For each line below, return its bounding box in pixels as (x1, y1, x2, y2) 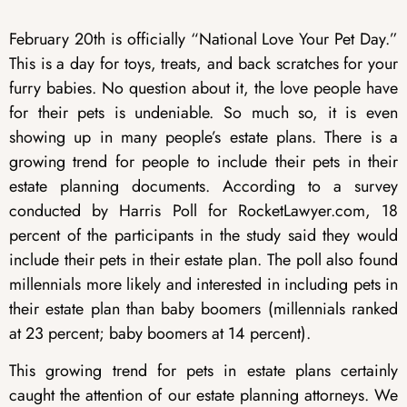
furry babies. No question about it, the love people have (9, 75, 398, 100)
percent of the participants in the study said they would (9, 223, 398, 247)
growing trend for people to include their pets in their (9, 149, 398, 174)
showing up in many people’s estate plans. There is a (9, 124, 398, 149)
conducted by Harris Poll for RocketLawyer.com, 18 (9, 198, 398, 223)
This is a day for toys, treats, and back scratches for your (9, 51, 398, 75)
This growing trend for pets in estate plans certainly (9, 359, 398, 383)
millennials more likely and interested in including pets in (9, 272, 398, 296)
